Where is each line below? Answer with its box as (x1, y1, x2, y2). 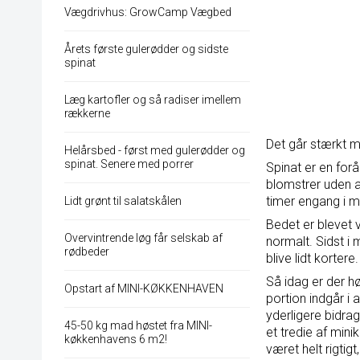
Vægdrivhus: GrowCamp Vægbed (64, 6, 231, 19)
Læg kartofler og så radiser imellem (64, 93, 241, 107)
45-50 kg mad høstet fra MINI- (64, 319, 212, 333)
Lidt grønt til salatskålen (64, 194, 182, 208)
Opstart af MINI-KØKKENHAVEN (64, 282, 223, 296)
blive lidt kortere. (265, 251, 358, 267)
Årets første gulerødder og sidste (64, 43, 228, 56)
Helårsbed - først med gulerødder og (64, 144, 245, 157)
